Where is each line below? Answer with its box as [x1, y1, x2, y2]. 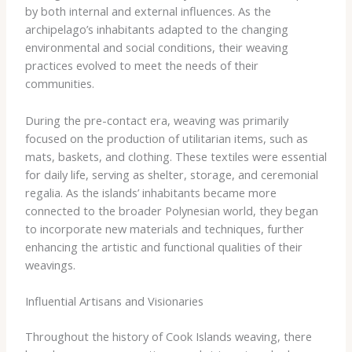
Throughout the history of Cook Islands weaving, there [24, 328, 312, 345]
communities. [24, 75, 94, 92]
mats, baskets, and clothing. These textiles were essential [24, 148, 327, 164]
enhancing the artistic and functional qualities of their [24, 238, 302, 255]
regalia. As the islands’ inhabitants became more [24, 184, 277, 200]
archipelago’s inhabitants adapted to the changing [24, 21, 288, 38]
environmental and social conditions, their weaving [24, 39, 288, 56]
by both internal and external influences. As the [24, 3, 271, 20]
